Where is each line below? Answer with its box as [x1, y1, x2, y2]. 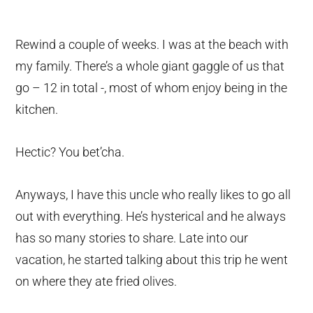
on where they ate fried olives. [15, 274, 177, 289]
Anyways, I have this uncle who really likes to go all [15, 187, 291, 203]
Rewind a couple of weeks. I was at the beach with [15, 37, 289, 52]
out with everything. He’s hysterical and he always [15, 209, 286, 224]
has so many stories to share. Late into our [15, 231, 249, 246]
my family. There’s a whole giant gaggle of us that [15, 59, 285, 74]
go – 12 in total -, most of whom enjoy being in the [15, 80, 288, 96]
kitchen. [15, 102, 59, 117]
